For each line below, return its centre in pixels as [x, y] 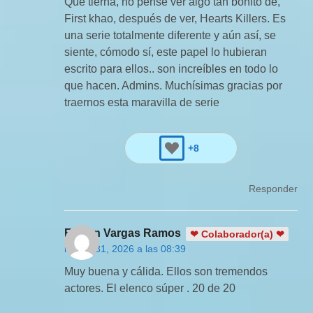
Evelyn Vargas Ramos [123, 233]
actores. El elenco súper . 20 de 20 [150, 288]
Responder [273, 188]
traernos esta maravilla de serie [142, 102]
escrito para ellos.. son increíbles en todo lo [172, 68]
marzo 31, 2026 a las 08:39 [125, 248]
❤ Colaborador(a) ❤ [238, 234]
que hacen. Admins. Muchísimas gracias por [174, 85]
